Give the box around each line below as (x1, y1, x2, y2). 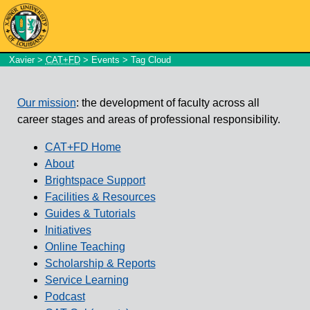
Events (91, 55, 120, 65)
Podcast (44, 290, 85, 302)
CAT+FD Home (44, 140, 121, 153)
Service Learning (44, 273, 129, 286)
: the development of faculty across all (75, 96, 259, 109)
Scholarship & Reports (44, 257, 156, 269)
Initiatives (44, 224, 91, 236)
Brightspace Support (44, 174, 145, 186)
